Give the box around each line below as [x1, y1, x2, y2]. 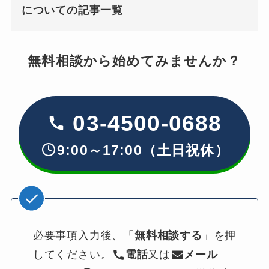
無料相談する [134, 229, 202, 242]
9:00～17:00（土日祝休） [57, 142, 229, 158]
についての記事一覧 [21, 4, 124, 17]
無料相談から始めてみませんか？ [28, 53, 241, 68]
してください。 [32, 249, 112, 261]
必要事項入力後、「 [32, 229, 134, 242]
